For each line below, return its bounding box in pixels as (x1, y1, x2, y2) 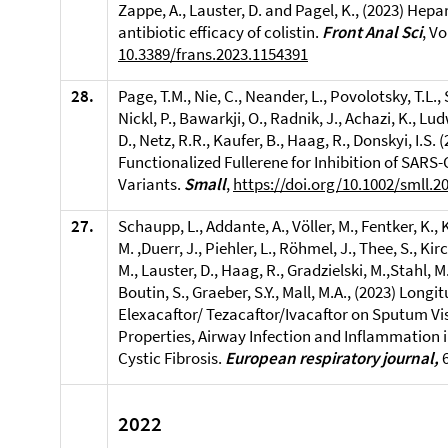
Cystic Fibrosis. (118, 347, 225, 369)
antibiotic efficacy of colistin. (118, 21, 322, 43)
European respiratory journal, (225, 347, 442, 369)
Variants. (118, 173, 184, 195)
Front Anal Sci (322, 21, 422, 43)
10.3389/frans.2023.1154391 (118, 43, 308, 65)
